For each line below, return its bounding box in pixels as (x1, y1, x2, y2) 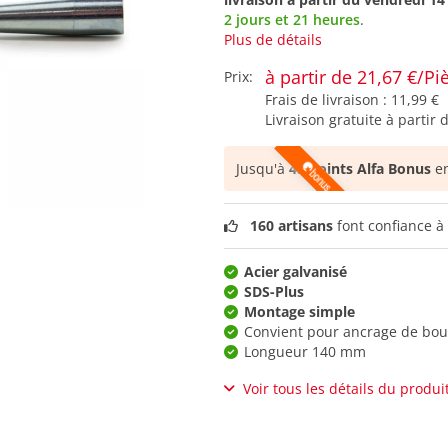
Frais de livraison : (265, 89, 391, 109)
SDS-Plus (244, 281, 304, 301)
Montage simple (244, 301, 355, 321)
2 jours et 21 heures (224, 9, 360, 29)
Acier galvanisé (244, 261, 347, 281)
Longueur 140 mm (244, 341, 366, 361)
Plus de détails (224, 29, 322, 49)
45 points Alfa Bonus (289, 158, 431, 178)
